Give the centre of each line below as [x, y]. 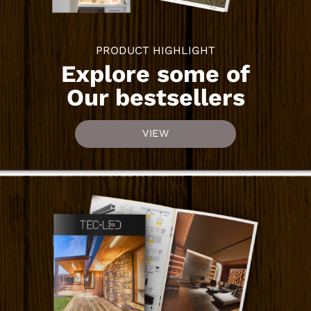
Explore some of [155, 73]
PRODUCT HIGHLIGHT [155, 50]
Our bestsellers [155, 97]
